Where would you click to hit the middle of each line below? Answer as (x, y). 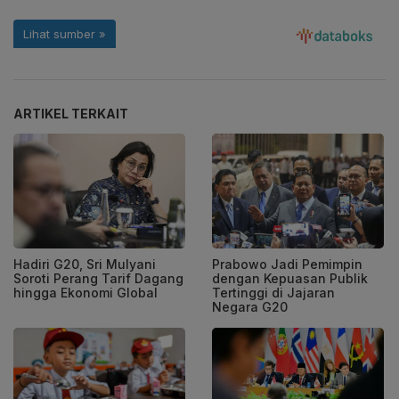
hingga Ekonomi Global (85, 293)
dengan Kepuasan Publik (290, 278)
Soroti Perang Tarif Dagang (98, 278)
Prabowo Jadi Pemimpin (287, 264)
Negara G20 (250, 307)
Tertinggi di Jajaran (273, 293)
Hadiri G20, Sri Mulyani (85, 264)
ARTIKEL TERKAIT (71, 114)
